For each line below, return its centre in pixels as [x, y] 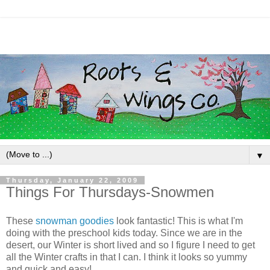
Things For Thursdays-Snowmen [110, 192]
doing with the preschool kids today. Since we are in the [124, 233]
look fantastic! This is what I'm [178, 221]
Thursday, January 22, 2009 [72, 181]
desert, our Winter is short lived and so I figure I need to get [130, 245]
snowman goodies [75, 221]
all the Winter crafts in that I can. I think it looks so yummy [127, 257]
